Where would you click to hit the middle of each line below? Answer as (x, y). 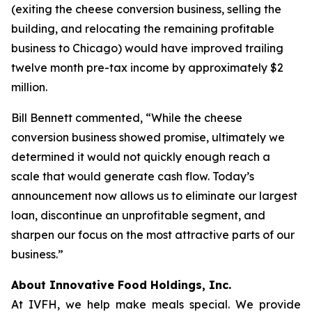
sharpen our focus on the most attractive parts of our (153, 235)
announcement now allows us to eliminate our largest (154, 196)
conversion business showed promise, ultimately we (148, 137)
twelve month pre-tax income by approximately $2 (147, 68)
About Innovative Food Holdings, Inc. (121, 285)
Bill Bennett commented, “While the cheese (127, 118)
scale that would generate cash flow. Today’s (133, 176)
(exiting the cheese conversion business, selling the (146, 9)
